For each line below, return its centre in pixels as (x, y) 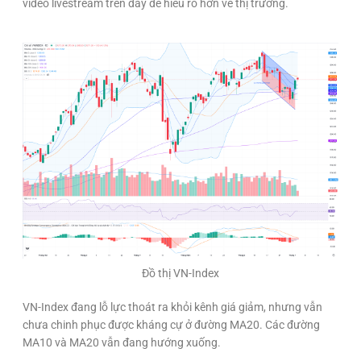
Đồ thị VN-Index (180, 274)
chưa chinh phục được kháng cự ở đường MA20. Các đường (171, 325)
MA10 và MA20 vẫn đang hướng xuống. (122, 343)
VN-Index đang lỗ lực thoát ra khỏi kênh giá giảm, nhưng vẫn (172, 307)
